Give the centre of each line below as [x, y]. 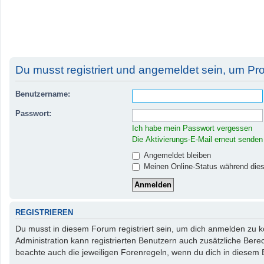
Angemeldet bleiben [176, 155]
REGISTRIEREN [44, 212]
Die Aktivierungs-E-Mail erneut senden [197, 139]
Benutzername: [43, 94]
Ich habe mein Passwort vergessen [192, 128]
